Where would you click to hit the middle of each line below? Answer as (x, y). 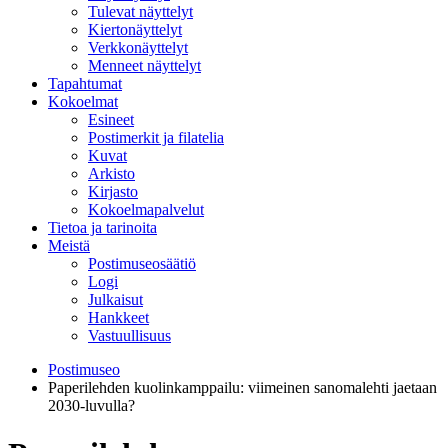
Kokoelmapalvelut (146, 209)
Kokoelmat (83, 101)
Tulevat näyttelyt (140, 11)
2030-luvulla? (91, 405)
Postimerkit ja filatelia (156, 137)
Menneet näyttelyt (144, 65)
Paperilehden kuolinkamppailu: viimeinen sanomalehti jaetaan (242, 387)
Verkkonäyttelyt (138, 47)
